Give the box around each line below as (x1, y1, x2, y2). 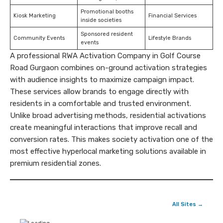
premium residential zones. (10, 159, 101, 168)
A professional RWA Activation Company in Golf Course (10, 51, 201, 60)
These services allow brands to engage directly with (10, 87, 189, 96)
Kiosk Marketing (13, 12, 56, 19)
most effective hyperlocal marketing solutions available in (10, 147, 206, 156)
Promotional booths (80, 8, 133, 15)
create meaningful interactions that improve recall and (10, 123, 197, 132)
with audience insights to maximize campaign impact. (10, 75, 194, 84)
